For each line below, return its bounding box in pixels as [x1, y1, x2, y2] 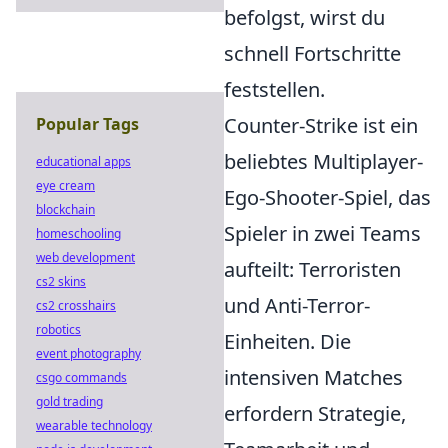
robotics [36, 321, 81, 338]
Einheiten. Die [224, 328, 351, 356]
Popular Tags [36, 113, 139, 135]
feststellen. [224, 76, 325, 104]
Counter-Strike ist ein [224, 112, 418, 140]
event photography [36, 345, 141, 362]
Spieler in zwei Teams [224, 220, 421, 248]
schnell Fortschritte [224, 40, 401, 68]
